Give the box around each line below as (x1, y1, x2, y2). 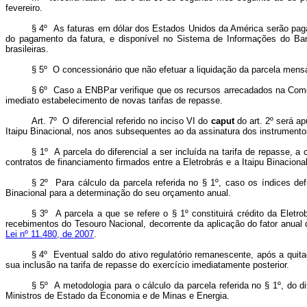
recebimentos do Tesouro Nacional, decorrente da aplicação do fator (5, 219, 278, 229)
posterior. (252, 260, 289, 270)
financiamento (58, 157, 114, 167)
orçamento (162, 188, 204, 198)
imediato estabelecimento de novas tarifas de (5, 95, 186, 106)
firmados (116, 157, 151, 167)
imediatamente (191, 260, 250, 270)
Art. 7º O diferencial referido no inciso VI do (32, 116, 211, 126)
